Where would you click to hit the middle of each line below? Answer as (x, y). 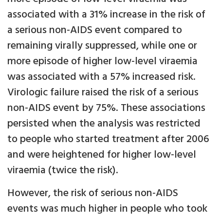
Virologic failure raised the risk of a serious (103, 93)
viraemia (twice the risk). (63, 171)
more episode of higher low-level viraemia (102, 62)
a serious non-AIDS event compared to (95, 31)
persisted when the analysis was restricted (104, 124)
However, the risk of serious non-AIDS (93, 194)
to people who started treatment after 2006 (108, 140)
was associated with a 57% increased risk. (101, 77)
